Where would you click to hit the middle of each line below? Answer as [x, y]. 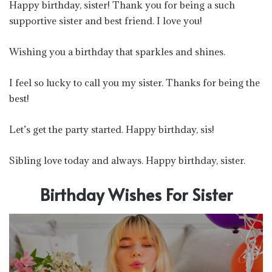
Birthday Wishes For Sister [136, 194]
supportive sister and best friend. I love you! [106, 20]
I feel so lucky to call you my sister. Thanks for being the [134, 82]
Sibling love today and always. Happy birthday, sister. [127, 160]
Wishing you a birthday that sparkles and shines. [117, 51]
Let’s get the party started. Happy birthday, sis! [112, 129]
